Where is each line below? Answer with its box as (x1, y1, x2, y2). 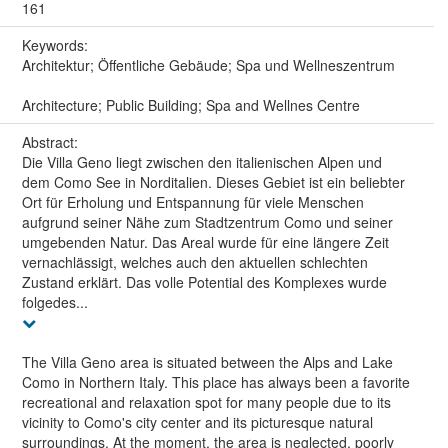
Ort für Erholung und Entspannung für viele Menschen (21, 192, 364, 213)
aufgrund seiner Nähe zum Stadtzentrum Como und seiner (21, 212, 393, 233)
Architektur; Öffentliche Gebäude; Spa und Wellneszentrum (21, 55, 395, 76)
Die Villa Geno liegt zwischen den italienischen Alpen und (21, 152, 382, 173)
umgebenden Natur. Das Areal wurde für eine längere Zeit (21, 232, 389, 253)
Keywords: (21, 35, 92, 56)
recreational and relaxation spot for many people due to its (21, 392, 391, 413)
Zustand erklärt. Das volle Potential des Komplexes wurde (21, 272, 387, 293)
